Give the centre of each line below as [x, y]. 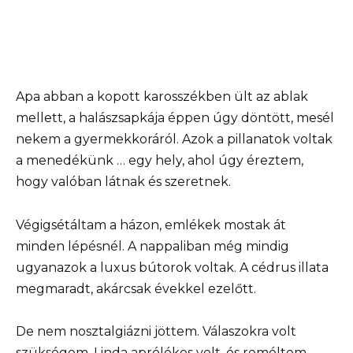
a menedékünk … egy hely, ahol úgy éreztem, [160, 161]
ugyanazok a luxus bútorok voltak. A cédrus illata [172, 267]
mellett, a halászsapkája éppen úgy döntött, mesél [175, 118]
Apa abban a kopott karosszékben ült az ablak [162, 97]
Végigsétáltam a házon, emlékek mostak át [151, 225]
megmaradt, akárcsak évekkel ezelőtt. [136, 288]
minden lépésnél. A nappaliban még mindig [152, 246]
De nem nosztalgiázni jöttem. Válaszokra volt [156, 331]
